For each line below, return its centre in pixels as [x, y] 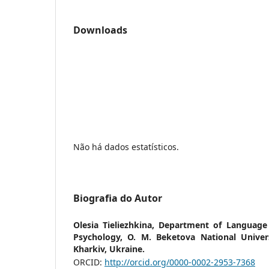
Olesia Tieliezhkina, [116, 225]
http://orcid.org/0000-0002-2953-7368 [180, 262]
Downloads [100, 30]
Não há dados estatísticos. [126, 147]
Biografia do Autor [118, 198]
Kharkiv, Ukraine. [109, 249]
